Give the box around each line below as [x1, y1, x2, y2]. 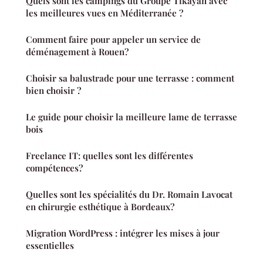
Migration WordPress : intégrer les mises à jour [26, 227, 220, 240]
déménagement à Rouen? [26, 46, 129, 58]
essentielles [26, 240, 74, 252]
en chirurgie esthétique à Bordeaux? [26, 201, 174, 213]
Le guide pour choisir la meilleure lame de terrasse [26, 111, 237, 123]
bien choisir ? [26, 85, 81, 97]
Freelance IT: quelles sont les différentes [26, 150, 193, 162]
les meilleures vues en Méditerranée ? [26, 7, 183, 19]
